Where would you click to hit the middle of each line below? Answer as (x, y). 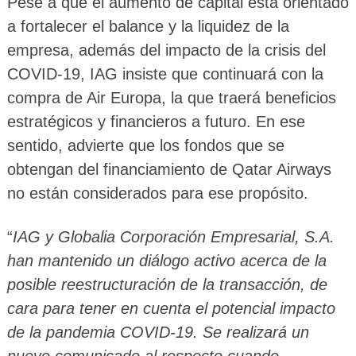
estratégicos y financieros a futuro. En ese (156, 122)
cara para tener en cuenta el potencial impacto (171, 309)
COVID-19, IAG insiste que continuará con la (165, 74)
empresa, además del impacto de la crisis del (166, 50)
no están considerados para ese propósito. (157, 193)
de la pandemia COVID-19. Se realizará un (158, 333)
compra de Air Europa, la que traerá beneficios (171, 98)
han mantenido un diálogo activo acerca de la (166, 261)
